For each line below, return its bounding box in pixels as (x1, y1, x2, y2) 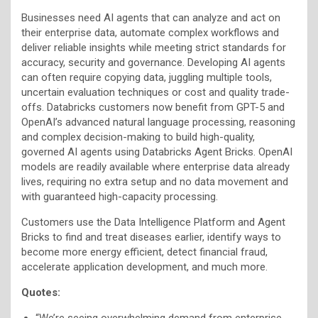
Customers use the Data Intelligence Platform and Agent (21, 215, 285, 229)
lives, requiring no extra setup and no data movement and (21, 175, 288, 188)
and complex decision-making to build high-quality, (21, 130, 255, 143)
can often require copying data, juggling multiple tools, (21, 70, 272, 84)
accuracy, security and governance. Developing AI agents (21, 55, 285, 69)
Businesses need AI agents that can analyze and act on (21, 11, 280, 24)
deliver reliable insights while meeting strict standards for (21, 40, 286, 54)
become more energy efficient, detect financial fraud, (21, 245, 268, 258)
